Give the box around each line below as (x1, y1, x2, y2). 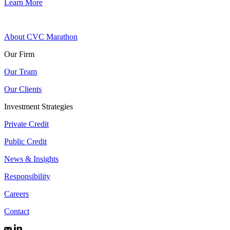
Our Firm (4, 49, 34, 59)
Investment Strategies (4, 102, 73, 111)
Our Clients (4, 84, 42, 93)
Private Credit (4, 119, 49, 128)
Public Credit (4, 137, 47, 146)
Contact (4, 206, 29, 216)
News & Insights (4, 154, 59, 163)
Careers (4, 189, 29, 198)
